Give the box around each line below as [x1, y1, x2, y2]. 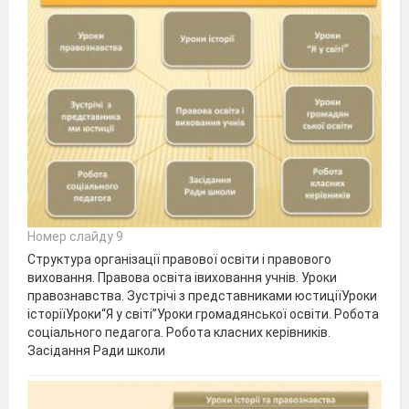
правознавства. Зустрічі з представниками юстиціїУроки [27, 288, 377, 303]
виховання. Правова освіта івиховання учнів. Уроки [27, 269, 337, 285]
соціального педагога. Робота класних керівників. [27, 324, 330, 340]
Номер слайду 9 [27, 228, 123, 244]
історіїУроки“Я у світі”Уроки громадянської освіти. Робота [27, 306, 379, 321]
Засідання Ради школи [27, 342, 165, 358]
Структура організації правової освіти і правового [27, 251, 331, 267]
